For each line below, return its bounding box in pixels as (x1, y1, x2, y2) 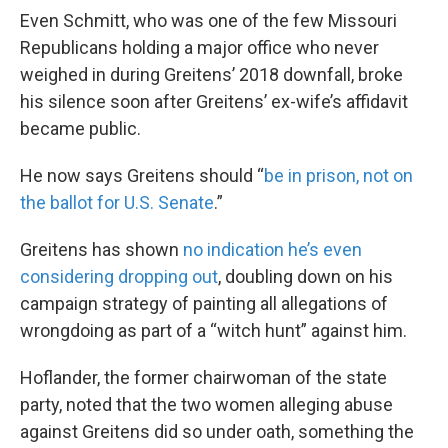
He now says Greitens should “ (20, 164, 264, 186)
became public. (20, 117, 141, 139)
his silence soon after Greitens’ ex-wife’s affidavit (20, 90, 408, 112)
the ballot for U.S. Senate (20, 191, 214, 213)
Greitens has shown (20, 238, 183, 260)
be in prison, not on (264, 164, 413, 186)
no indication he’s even (183, 238, 362, 260)
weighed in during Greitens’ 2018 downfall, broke (20, 63, 403, 85)
